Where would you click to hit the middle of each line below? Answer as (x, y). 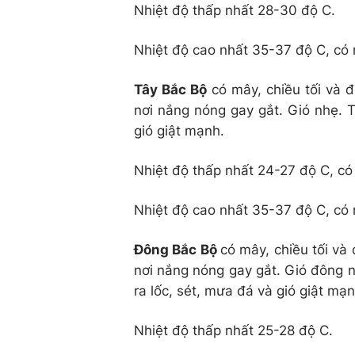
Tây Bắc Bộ (170, 89)
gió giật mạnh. (179, 130)
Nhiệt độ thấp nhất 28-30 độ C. (235, 10)
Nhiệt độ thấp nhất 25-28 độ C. (233, 330)
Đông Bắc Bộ (177, 249)
